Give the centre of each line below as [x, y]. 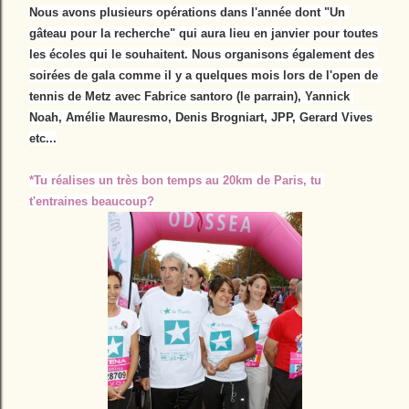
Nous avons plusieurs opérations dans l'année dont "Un [187, 12]
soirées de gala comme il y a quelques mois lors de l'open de [204, 75]
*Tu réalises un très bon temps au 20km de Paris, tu [175, 180]
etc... [43, 138]
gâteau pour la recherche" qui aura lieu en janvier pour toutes [204, 33]
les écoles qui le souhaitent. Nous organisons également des [202, 54]
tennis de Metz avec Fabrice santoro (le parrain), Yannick [189, 96]
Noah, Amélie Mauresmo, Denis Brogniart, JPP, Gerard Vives [201, 117]
